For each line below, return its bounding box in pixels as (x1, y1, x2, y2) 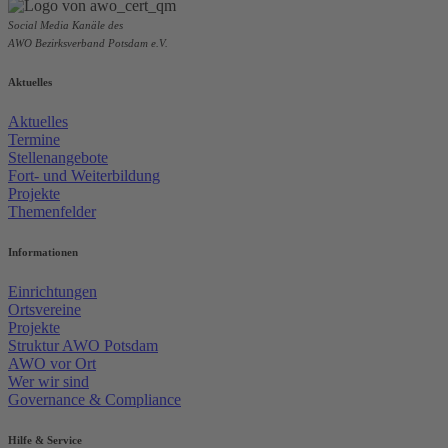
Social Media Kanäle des (8, 19, 123, 32)
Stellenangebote (8, 149, 108, 167)
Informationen (8, 246, 78, 259)
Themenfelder (8, 203, 96, 221)
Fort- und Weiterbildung (8, 167, 160, 185)
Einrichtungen (8, 283, 97, 301)
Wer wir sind (8, 373, 89, 391)
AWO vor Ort (8, 355, 96, 373)
